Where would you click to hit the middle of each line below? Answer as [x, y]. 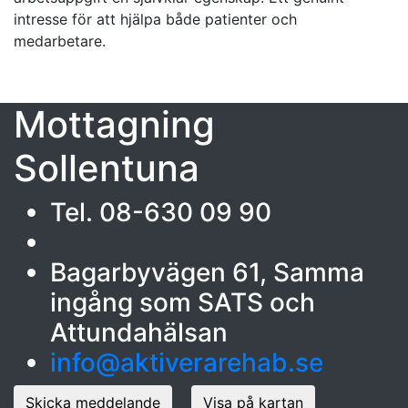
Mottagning [114, 124]
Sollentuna [107, 168]
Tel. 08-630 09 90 [161, 212]
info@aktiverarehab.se [187, 362]
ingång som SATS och [183, 302]
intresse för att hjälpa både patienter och [155, 19]
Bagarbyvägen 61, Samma [207, 272]
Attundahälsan [139, 332]
